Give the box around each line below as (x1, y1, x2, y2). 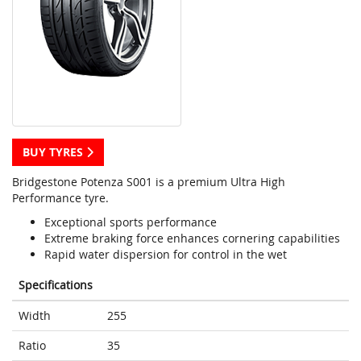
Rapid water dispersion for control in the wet (44, 247, 287, 263)
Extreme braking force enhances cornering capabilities (44, 230, 340, 247)
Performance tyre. (12, 190, 109, 206)
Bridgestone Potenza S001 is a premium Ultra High (12, 174, 285, 190)
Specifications (19, 277, 93, 293)
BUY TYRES (23, 144, 86, 160)
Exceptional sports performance (44, 214, 217, 230)
